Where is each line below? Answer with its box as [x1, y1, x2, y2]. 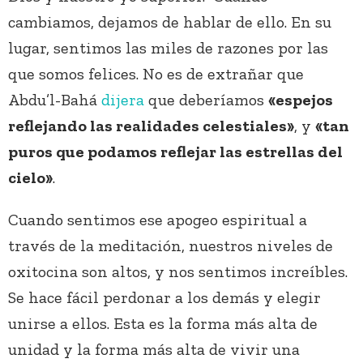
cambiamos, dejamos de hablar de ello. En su [8, 12, 331, 32]
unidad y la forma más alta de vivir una [8, 340, 300, 360]
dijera [101, 90, 144, 110]
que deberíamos [144, 90, 268, 110]
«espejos [268, 90, 333, 110]
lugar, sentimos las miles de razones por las [8, 38, 328, 58]
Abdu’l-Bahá [8, 90, 101, 110]
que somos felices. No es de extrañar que [8, 64, 304, 84]
